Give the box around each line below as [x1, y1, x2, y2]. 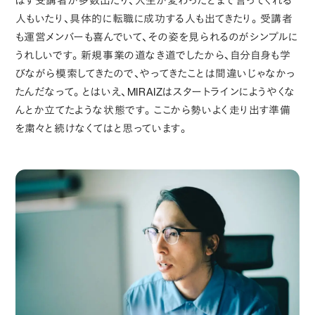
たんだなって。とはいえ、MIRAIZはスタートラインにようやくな [15, 85, 295, 99]
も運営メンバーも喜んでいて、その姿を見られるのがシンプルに [15, 30, 299, 44]
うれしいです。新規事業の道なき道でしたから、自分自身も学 [15, 49, 291, 63]
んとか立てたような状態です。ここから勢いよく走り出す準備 [15, 103, 291, 117]
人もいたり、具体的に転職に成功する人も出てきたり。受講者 [15, 12, 293, 26]
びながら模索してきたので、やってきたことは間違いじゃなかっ [15, 67, 297, 81]
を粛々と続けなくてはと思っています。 [15, 122, 189, 136]
